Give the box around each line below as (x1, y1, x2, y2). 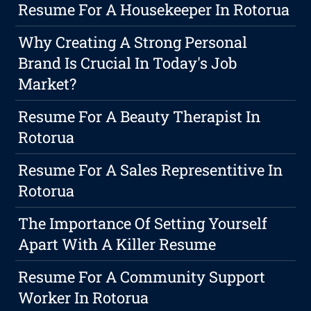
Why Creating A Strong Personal (18, 32, 248, 53)
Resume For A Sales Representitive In (18, 160, 283, 180)
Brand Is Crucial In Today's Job (18, 53, 237, 74)
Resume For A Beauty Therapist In (18, 106, 261, 127)
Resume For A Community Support (18, 267, 266, 287)
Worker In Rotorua (18, 287, 149, 308)
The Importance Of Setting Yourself (18, 213, 268, 234)
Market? (18, 74, 77, 94)
